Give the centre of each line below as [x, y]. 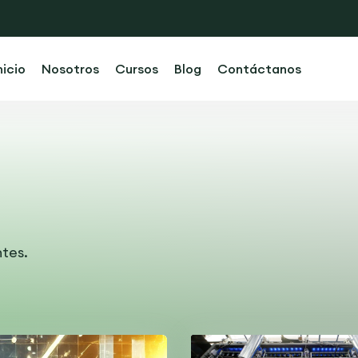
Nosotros [70, 69]
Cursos [136, 69]
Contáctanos [259, 69]
